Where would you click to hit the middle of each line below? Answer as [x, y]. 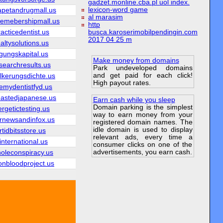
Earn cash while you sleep [134, 100]
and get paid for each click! [143, 75]
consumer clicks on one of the [143, 145]
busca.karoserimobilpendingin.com [143, 32]
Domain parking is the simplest [143, 108]
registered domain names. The [143, 122]
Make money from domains [136, 60]
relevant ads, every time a [143, 137]
